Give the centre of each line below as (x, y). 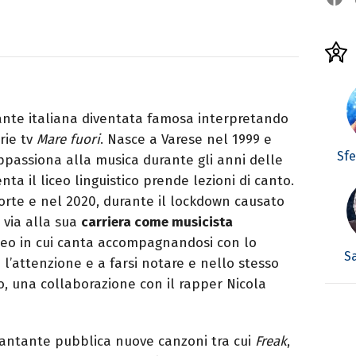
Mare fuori (68, 139)
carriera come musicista (157, 222)
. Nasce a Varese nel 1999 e (186, 139)
